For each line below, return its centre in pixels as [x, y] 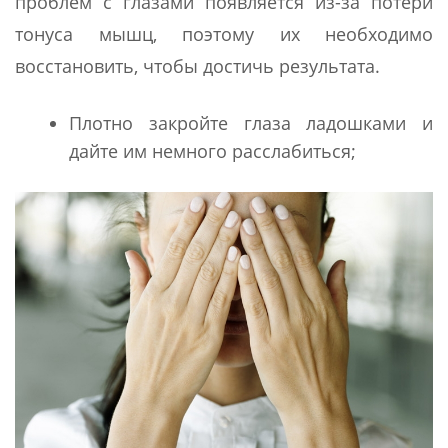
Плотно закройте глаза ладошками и [251, 122]
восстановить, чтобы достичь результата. [197, 65]
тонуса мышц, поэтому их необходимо [224, 33]
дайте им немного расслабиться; [212, 150]
